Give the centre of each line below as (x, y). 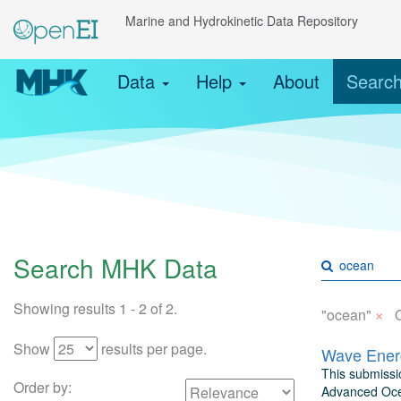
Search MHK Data (115, 268)
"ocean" (346, 315)
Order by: (43, 387)
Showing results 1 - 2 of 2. (95, 308)
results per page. (152, 349)
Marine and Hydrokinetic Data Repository (242, 21)
